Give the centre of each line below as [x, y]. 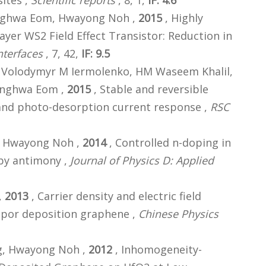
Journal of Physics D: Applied [142, 161]
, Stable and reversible [150, 89]
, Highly [183, 18]
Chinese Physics [178, 214]
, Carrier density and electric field [115, 196]
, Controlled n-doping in [169, 143]
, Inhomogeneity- [157, 250]
